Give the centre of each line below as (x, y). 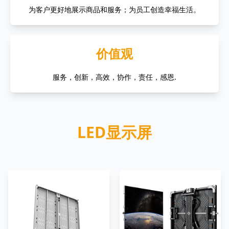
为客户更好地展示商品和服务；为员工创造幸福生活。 (114, 10)
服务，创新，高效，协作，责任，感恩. (114, 77)
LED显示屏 (114, 132)
